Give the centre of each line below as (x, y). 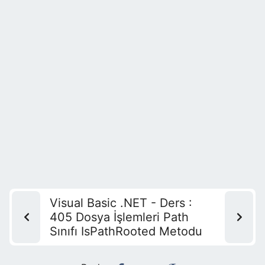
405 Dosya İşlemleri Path (119, 217)
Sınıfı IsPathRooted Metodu (126, 231)
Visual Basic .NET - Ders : (121, 203)
